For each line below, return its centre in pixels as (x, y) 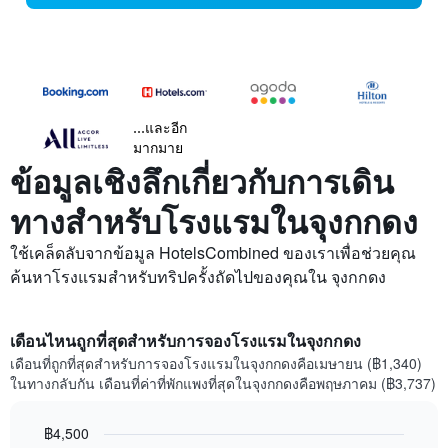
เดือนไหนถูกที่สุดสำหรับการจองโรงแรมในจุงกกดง (185, 341)
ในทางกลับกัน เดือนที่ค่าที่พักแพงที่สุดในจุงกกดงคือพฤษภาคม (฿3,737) (223, 383)
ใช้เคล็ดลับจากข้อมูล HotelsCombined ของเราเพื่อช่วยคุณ (213, 253)
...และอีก (160, 128)
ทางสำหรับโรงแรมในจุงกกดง (214, 221)
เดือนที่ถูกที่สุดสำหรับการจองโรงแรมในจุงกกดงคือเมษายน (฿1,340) (216, 363)
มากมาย (158, 148)
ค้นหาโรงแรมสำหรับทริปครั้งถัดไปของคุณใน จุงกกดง (198, 277)
